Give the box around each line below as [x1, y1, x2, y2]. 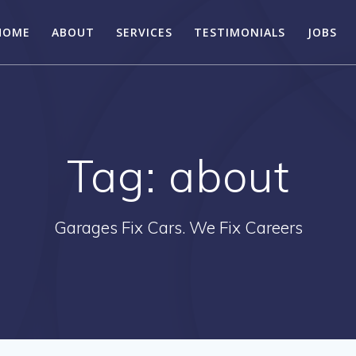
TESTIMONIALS [194, 24, 286, 40]
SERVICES [116, 24, 173, 40]
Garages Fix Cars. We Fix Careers [53, 216, 303, 238]
